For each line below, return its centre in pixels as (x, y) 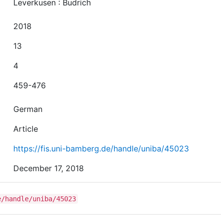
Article (26, 129)
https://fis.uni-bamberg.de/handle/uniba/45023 (101, 148)
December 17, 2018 (49, 168)
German (28, 109)
